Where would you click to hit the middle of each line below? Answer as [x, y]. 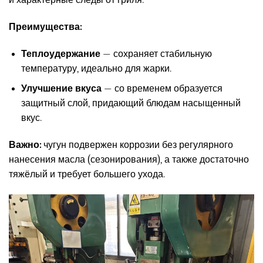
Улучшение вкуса [61, 89]
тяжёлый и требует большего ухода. [87, 175]
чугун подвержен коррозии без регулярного [137, 145]
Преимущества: [45, 27]
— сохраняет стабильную [156, 54]
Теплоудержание [60, 54]
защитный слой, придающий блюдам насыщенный [131, 104]
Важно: [25, 145]
